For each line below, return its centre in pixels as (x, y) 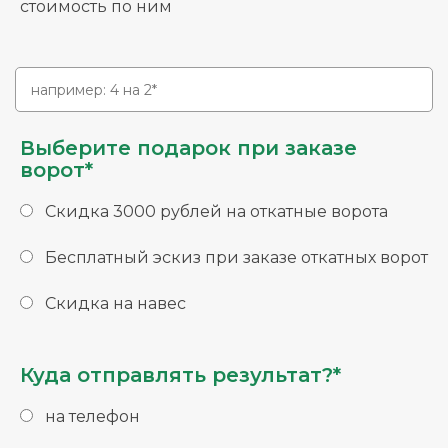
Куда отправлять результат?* (180, 375)
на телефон (92, 417)
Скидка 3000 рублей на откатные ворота (216, 212)
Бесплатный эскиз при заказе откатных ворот (236, 258)
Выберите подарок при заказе (188, 148)
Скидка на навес (115, 304)
